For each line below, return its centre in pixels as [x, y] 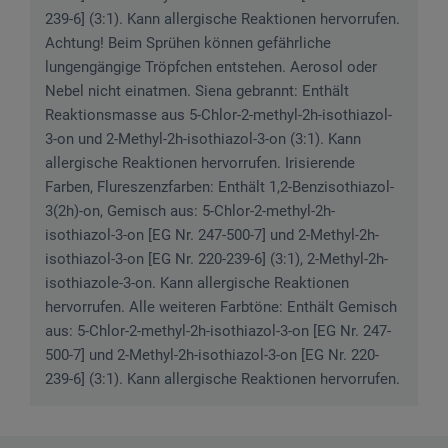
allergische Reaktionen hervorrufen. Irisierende [200, 162]
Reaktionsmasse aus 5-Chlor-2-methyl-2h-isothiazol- [218, 114]
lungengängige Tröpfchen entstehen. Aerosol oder [211, 66]
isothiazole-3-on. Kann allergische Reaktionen [197, 282]
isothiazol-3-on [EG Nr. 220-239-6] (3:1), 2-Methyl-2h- [216, 258]
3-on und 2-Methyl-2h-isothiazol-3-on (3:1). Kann [203, 138]
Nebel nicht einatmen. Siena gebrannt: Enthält [197, 90]
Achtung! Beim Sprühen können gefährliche [188, 42]
